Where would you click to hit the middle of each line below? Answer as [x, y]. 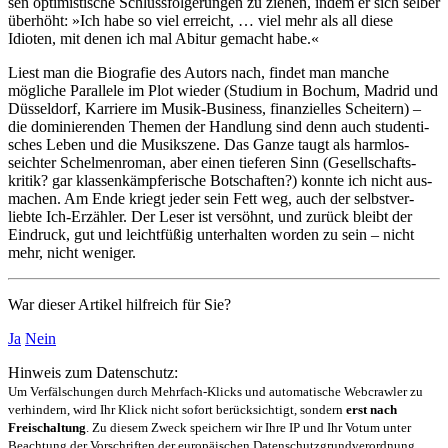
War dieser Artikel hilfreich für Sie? [119, 304]
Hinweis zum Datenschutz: [93, 372]
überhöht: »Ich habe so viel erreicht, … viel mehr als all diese [200, 20]
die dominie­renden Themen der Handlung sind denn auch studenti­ [218, 126]
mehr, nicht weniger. [72, 252]
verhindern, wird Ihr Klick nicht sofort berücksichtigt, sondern [177, 409]
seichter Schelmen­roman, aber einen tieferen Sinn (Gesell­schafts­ [212, 162]
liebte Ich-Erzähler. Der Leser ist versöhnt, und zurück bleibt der [210, 216]
